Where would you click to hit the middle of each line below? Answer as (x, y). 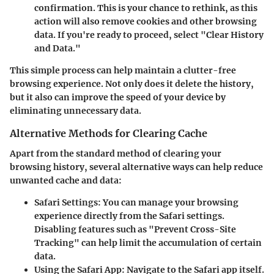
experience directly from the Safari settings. (129, 216)
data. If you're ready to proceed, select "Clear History (149, 35)
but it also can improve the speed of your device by (118, 98)
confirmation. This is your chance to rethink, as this (146, 8)
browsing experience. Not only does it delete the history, (132, 84)
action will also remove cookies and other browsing (146, 22)
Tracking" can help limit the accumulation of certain (148, 243)
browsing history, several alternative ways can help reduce (136, 167)
